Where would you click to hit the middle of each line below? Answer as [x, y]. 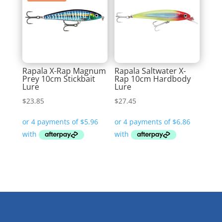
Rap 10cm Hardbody [153, 79]
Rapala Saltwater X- [150, 71]
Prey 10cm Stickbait [58, 79]
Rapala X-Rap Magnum [64, 71]
